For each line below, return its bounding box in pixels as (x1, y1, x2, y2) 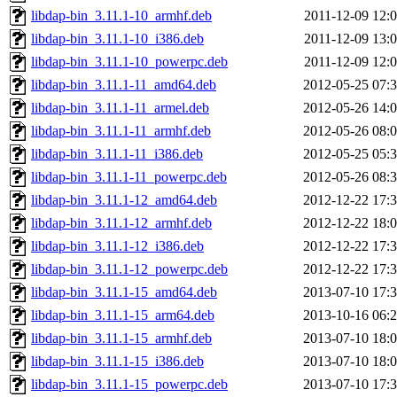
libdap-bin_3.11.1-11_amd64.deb (31, 77, 216, 93)
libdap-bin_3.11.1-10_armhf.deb (31, 8, 212, 24)
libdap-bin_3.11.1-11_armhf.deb (31, 123, 211, 139)
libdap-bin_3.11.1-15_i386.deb (31, 354, 204, 370)
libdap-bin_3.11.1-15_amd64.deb (31, 284, 217, 300)
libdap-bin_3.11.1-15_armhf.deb (31, 331, 212, 346)
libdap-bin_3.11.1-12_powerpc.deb (31, 261, 228, 277)
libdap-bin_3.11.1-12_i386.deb (31, 238, 204, 254)
